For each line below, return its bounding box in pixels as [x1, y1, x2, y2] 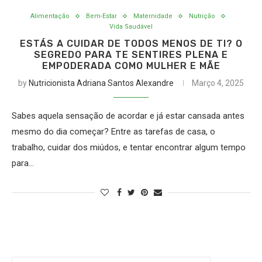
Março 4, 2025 [192, 78, 244, 88]
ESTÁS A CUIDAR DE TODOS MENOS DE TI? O [19, 38, 243, 49]
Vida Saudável [109, 23, 153, 30]
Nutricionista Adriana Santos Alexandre [29, 78, 174, 88]
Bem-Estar [86, 12, 117, 20]
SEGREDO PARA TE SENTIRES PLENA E [34, 49, 228, 60]
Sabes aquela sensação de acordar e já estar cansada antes [12, 111, 244, 121]
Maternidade [133, 12, 173, 20]
